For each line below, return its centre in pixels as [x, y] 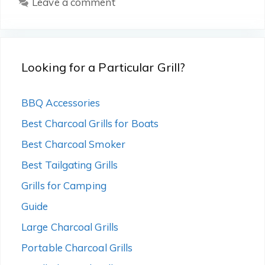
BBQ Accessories [61, 103]
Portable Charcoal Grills [77, 248]
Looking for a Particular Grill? [104, 67]
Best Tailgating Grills [70, 165]
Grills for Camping [64, 186]
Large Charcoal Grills [70, 227]
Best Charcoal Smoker [73, 144]
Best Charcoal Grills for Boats [90, 124]
